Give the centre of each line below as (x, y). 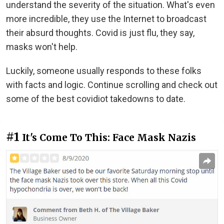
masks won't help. (42, 46)
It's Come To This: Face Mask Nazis (109, 137)
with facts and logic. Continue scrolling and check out (112, 84)
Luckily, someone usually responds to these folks (104, 70)
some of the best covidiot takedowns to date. (96, 98)
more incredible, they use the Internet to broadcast (106, 18)
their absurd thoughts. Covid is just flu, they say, (100, 32)
